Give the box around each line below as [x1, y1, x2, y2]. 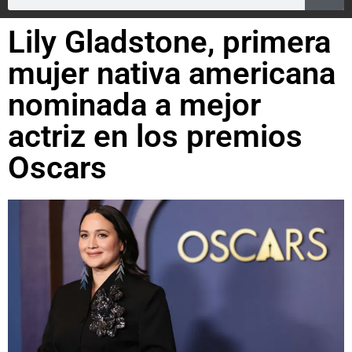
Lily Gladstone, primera [8, 24, 331, 60]
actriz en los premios [8, 118, 302, 155]
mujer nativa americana [8, 55, 335, 92]
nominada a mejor [8, 86, 261, 123]
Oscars [8, 149, 107, 186]
